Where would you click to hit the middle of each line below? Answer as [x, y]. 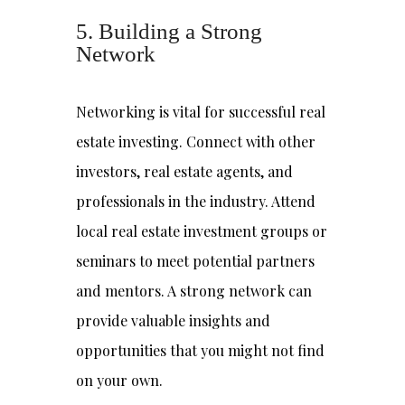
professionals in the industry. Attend [196, 201]
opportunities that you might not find [200, 350]
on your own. [119, 380]
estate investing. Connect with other [196, 141]
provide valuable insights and [173, 320]
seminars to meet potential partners [195, 261]
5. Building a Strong [169, 31]
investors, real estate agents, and [184, 171]
